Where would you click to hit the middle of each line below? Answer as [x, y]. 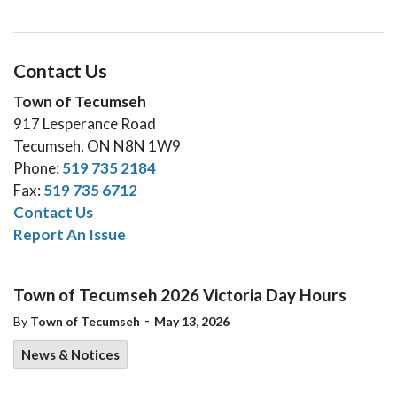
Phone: [38, 168]
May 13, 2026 [192, 321]
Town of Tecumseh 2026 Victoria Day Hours [180, 295]
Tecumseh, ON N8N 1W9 [97, 146]
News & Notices [70, 354]
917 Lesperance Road [85, 124]
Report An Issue [70, 234]
